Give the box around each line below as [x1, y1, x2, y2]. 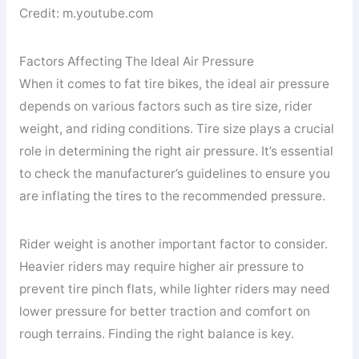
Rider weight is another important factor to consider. [18, 236, 328, 252]
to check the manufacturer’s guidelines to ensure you [18, 166, 330, 182]
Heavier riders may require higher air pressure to [18, 258, 304, 274]
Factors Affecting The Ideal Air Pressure [18, 54, 254, 70]
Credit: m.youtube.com [18, 6, 153, 22]
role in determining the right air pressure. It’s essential [18, 143, 333, 159]
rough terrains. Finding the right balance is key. [18, 325, 294, 341]
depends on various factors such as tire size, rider [18, 99, 313, 115]
